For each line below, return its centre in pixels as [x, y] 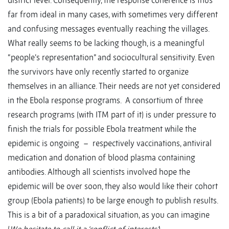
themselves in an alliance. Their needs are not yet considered [114, 86]
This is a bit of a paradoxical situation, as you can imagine [109, 215]
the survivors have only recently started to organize [98, 72]
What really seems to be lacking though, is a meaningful [106, 43]
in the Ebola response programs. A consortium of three [105, 100]
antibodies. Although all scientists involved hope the [99, 172]
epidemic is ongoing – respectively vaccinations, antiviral [110, 143]
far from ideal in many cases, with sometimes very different [113, 15]
